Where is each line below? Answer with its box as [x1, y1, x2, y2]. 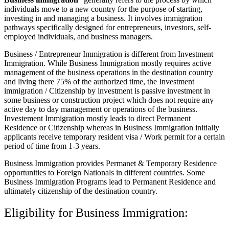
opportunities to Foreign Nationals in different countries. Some [4, 168, 205, 177]
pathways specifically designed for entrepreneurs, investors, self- [4, 23, 211, 32]
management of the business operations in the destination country [4, 68, 213, 77]
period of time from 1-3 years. [4, 142, 100, 151]
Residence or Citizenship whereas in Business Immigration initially [4, 123, 219, 132]
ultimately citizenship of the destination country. [4, 187, 159, 196]
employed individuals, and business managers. [4, 32, 153, 41]
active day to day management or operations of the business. [4, 105, 197, 114]
